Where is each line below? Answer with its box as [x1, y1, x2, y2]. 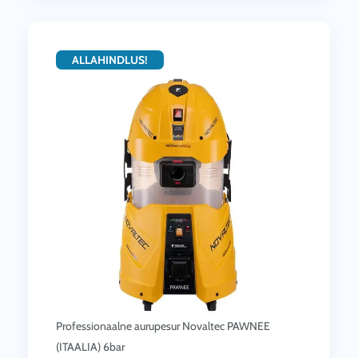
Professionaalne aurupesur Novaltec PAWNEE [56, 319, 270, 334]
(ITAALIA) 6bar [56, 340, 125, 355]
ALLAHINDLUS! [72, 53, 148, 68]
